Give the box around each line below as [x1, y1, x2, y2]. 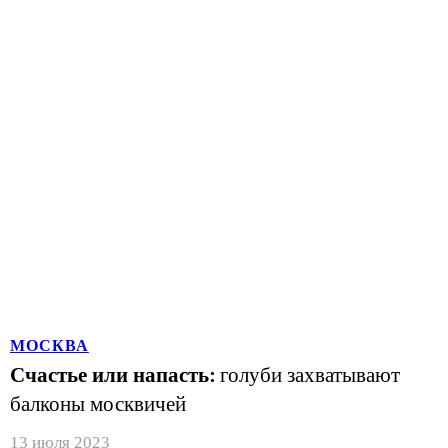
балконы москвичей [10, 393, 186, 415]
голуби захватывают [220, 364, 400, 386]
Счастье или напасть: [10, 364, 216, 386]
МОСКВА [10, 337, 89, 354]
